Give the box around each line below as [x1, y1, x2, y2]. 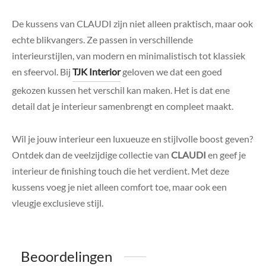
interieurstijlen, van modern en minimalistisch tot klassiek [12, 50, 245, 62]
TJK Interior [72, 66, 121, 78]
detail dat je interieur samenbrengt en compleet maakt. [12, 100, 233, 112]
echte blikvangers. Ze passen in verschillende [12, 34, 193, 46]
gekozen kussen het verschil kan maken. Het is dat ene [12, 84, 230, 96]
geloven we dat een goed [121, 66, 222, 78]
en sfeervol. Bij [12, 66, 72, 78]
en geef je [206, 149, 246, 161]
